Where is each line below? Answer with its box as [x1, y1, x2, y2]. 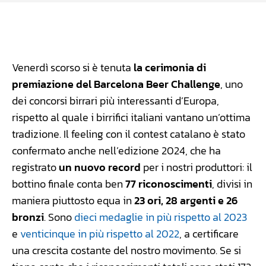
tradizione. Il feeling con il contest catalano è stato [12, 125, 245, 142]
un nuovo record [59, 159, 141, 175]
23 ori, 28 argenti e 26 [134, 192, 237, 208]
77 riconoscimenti [125, 175, 212, 192]
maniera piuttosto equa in [12, 192, 134, 208]
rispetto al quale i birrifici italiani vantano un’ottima [12, 109, 251, 125]
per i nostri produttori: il [141, 159, 252, 175]
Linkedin [190, 23, 214, 33]
